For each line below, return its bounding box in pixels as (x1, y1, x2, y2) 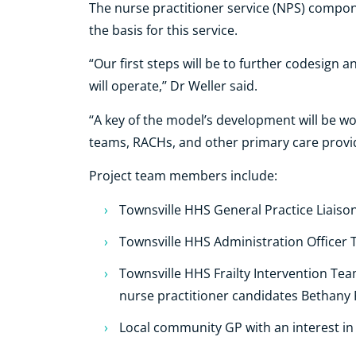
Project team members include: (89, 167, 277, 185)
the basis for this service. (89, 21, 238, 40)
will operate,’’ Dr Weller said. (89, 77, 257, 95)
